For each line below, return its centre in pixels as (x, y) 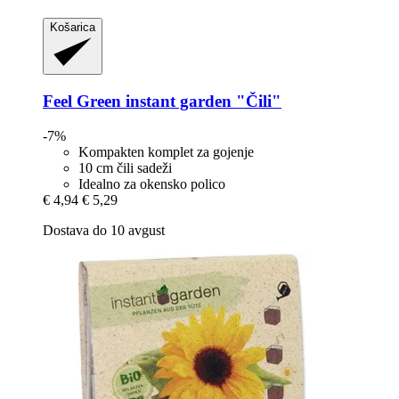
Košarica (73, 28)
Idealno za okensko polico (152, 183)
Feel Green (82, 101)
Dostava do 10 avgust (104, 230)
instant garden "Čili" (201, 101)
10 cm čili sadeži (125, 167)
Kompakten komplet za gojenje (166, 151)
